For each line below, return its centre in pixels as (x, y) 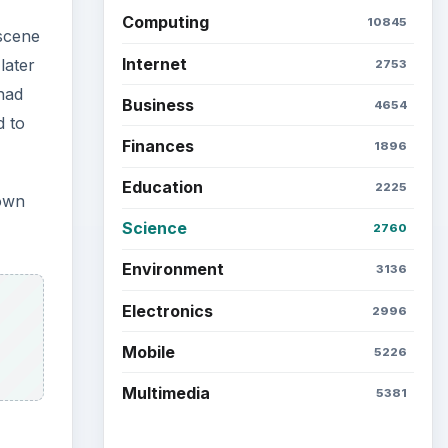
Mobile (148, 351)
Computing (165, 22)
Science (154, 228)
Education (162, 187)
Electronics (167, 310)
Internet (154, 63)
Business (157, 104)
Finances (157, 145)
